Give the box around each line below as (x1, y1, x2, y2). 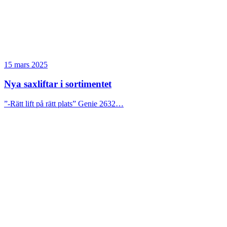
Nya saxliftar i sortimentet (4, 79, 111, 90)
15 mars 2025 (4, 60, 48, 69)
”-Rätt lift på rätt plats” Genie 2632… (4, 99, 124, 108)
